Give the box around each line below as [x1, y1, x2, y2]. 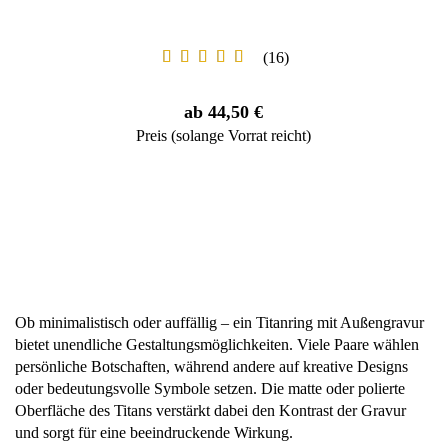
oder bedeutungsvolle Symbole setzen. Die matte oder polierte [15, 380, 405, 397]
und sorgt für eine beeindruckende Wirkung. [15, 424, 293, 441]
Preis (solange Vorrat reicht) [136, 127, 311, 144]
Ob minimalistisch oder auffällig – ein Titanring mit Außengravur [15, 314, 424, 331]
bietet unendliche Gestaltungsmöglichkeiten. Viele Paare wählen [15, 336, 419, 353]
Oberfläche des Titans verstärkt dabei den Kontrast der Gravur [15, 402, 406, 419]
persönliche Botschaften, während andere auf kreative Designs [15, 358, 408, 375]
